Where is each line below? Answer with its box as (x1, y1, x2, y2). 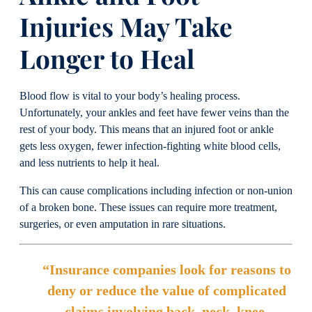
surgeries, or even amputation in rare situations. (19, 218, 226, 231)
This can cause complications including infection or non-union (19, 185, 292, 198)
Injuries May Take (19, 9, 233, 44)
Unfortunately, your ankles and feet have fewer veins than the (19, 106, 289, 119)
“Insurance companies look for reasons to (42, 262, 291, 278)
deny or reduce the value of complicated (47, 283, 286, 299)
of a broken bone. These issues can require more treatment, (19, 201, 277, 214)
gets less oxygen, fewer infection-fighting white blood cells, (19, 139, 281, 153)
